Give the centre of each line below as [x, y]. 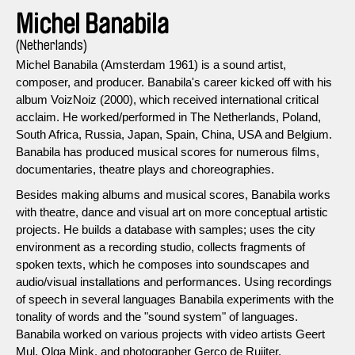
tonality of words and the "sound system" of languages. [157, 316]
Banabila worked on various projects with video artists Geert [170, 334]
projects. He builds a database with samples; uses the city [166, 229]
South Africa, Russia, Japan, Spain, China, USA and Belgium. [174, 134]
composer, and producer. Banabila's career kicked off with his [174, 82]
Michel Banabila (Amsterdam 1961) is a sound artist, [151, 64]
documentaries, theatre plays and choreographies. [145, 169]
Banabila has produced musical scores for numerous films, [168, 151]
